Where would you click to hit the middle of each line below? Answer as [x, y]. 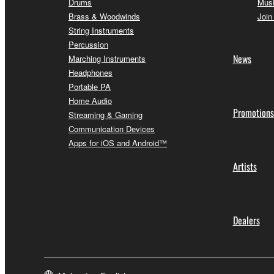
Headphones [91, 73]
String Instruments [101, 31]
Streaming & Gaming [106, 115]
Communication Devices [112, 129]
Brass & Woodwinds [104, 17]
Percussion [88, 45]
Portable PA [90, 87]
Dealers [246, 220]
